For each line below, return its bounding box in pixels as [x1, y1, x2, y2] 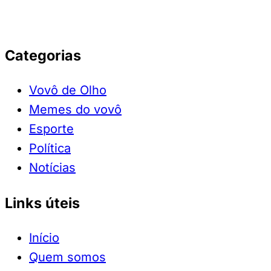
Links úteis [5, 194, 80, 212]
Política [29, 141, 71, 156]
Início [29, 230, 59, 246]
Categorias [5, 46, 81, 64]
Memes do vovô [29, 102, 122, 117]
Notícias [29, 160, 76, 175]
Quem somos [29, 250, 106, 265]
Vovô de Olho [29, 83, 106, 98]
